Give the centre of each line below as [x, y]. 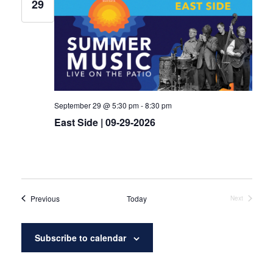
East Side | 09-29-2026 [105, 122]
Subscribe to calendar [80, 237]
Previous [45, 198]
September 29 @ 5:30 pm [96, 105]
